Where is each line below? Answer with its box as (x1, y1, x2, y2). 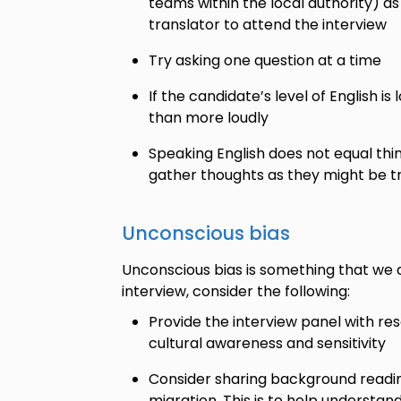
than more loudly (148, 107, 269, 128)
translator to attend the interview (148, 14, 390, 35)
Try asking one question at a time (148, 50, 381, 71)
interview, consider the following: (121, 281, 350, 302)
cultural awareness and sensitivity (148, 333, 389, 354)
